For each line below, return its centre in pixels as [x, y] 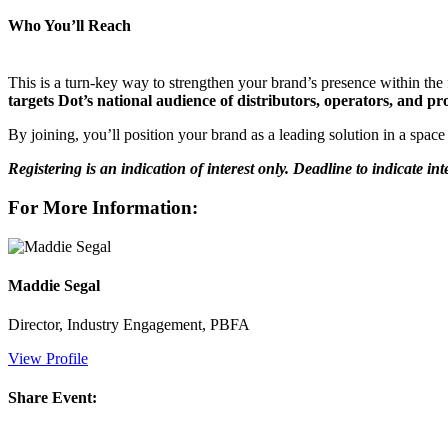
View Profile [48, 359]
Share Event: [52, 398]
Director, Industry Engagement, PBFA [129, 325]
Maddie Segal [54, 285]
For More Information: [103, 207]
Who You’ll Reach [69, 25]
